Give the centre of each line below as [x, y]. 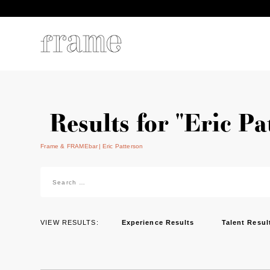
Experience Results [158, 222]
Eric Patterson [123, 146]
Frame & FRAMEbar [69, 146]
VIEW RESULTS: [70, 222]
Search [55, 173]
